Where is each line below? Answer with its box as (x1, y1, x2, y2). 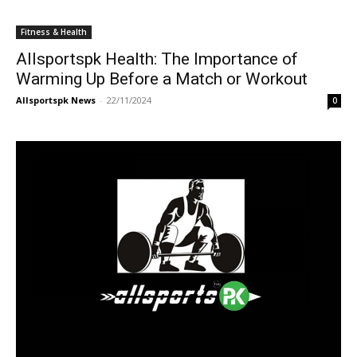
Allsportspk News (16, 94, 96, 106)
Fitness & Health (21, 26, 87, 37)
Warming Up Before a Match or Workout (16, 69, 308, 88)
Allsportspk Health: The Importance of (16, 49, 298, 69)
